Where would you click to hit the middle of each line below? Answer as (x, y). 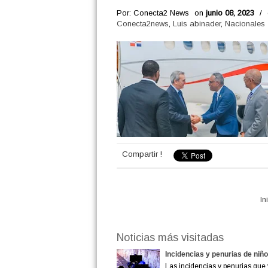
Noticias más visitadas (170, 237)
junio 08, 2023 (230, 13)
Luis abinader (197, 24)
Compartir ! (142, 154)
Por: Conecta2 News (153, 13)
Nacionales (245, 24)
